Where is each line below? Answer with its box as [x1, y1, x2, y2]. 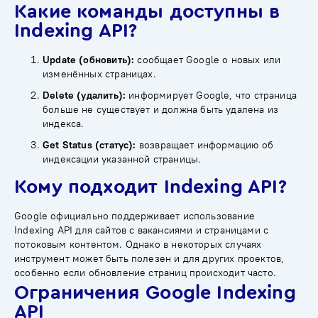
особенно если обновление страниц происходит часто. [14, 266, 276, 279]
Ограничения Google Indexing [14, 283, 296, 303]
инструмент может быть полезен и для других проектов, [14, 252, 285, 265]
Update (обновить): [43, 54, 135, 67]
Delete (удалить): [43, 89, 126, 102]
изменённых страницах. [43, 68, 156, 81]
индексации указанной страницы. [43, 153, 202, 166]
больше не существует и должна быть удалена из [43, 104, 279, 116]
